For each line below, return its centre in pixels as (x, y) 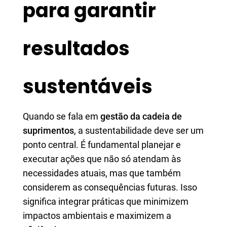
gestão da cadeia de (141, 116)
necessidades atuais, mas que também (102, 173)
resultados (76, 48)
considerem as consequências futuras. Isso (110, 187)
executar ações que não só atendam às (102, 159)
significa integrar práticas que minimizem (106, 201)
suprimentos (48, 130)
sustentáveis (88, 86)
